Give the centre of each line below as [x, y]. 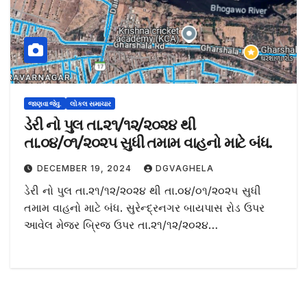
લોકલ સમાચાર [90, 104]
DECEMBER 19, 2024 [86, 169]
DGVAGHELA [185, 169]
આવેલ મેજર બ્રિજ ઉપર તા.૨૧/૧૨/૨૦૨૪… [121, 225]
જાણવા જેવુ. [45, 104]
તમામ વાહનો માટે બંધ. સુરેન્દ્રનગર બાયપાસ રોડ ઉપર [144, 208]
